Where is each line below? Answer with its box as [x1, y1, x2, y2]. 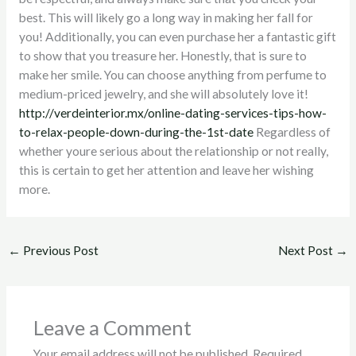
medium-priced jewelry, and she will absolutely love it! [18, 87, 308, 102]
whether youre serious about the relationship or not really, [18, 144, 328, 159]
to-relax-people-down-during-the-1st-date [18, 125, 253, 140]
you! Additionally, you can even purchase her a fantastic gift [18, 29, 336, 44]
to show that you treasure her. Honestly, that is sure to [18, 48, 307, 64]
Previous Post [21, 242, 99, 257]
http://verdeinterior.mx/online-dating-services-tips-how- [18, 106, 327, 121]
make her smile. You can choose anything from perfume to [18, 68, 327, 83]
